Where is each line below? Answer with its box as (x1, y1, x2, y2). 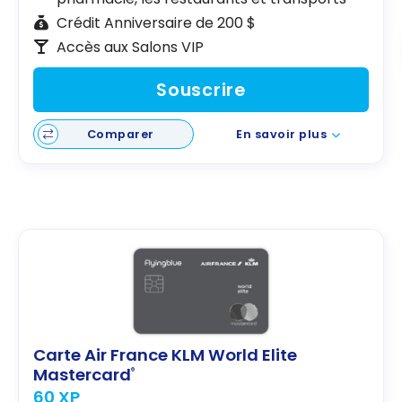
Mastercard (33, 363, 131, 387)
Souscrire (156, 77, 246, 102)
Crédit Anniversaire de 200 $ (56, 12, 256, 33)
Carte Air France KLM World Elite (33, 344, 297, 367)
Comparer (86, 126, 154, 142)
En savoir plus (236, 127, 328, 143)
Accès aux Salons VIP (56, 36, 204, 57)
